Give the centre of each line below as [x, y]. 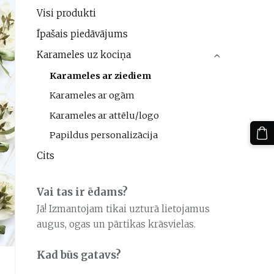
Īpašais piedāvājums [82, 34]
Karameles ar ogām [92, 96]
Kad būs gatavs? [79, 255]
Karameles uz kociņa [83, 55]
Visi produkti [66, 13]
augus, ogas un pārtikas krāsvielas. [116, 224]
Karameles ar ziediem [101, 76]
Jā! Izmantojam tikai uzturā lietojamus [123, 209]
